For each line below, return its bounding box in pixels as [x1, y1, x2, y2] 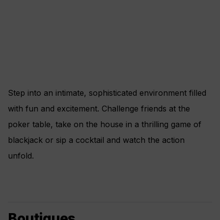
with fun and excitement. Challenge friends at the [8, 104, 190, 114]
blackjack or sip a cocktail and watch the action [8, 135, 185, 145]
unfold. [8, 151, 34, 161]
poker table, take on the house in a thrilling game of [8, 119, 201, 130]
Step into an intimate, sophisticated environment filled [8, 88, 206, 98]
